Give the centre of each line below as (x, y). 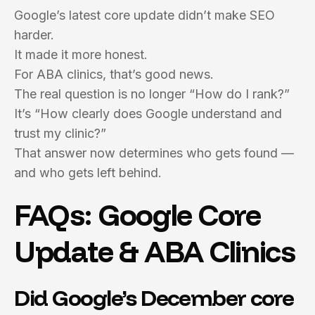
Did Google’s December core (154, 297)
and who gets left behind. (88, 173)
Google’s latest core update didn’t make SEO (144, 15)
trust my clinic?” (60, 133)
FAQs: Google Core (137, 215)
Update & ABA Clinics (155, 251)
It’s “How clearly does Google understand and (148, 114)
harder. (34, 35)
